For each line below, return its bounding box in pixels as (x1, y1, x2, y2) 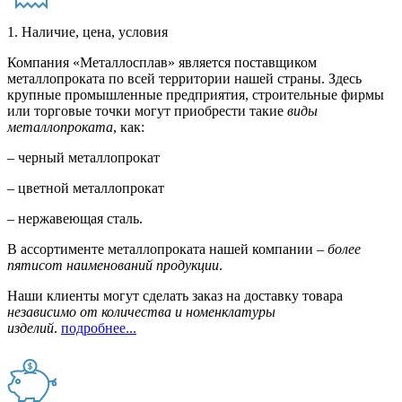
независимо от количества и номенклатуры (7, 304, 275, 320)
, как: (113, 119, 144, 135)
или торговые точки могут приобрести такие (7, 103, 287, 119)
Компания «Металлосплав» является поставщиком (7, 55, 317, 71)
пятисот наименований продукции (7, 258, 219, 274)
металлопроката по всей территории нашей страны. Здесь (7, 71, 362, 87)
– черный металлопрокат (7, 150, 160, 166)
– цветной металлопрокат (7, 180, 164, 197)
